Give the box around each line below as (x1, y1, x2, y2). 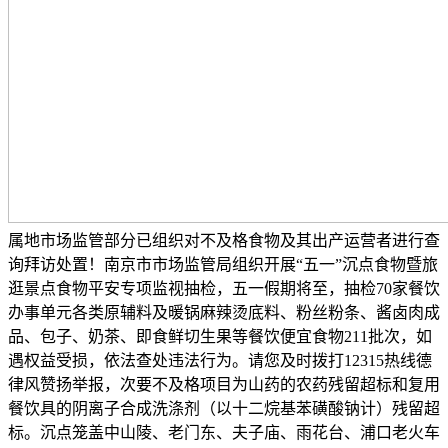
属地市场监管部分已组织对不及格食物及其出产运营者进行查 (8, 232, 440, 249)
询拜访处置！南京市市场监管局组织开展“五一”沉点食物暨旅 (8, 256, 438, 273)
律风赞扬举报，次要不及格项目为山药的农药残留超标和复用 (8, 376, 440, 393)
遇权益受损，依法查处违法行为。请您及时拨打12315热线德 (8, 352, 432, 369)
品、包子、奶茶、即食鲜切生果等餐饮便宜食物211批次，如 (8, 328, 432, 345)
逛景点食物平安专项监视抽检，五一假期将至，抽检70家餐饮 (8, 280, 440, 297)
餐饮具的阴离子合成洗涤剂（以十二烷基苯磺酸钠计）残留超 (8, 400, 440, 417)
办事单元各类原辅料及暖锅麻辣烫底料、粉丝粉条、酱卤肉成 (8, 304, 440, 321)
